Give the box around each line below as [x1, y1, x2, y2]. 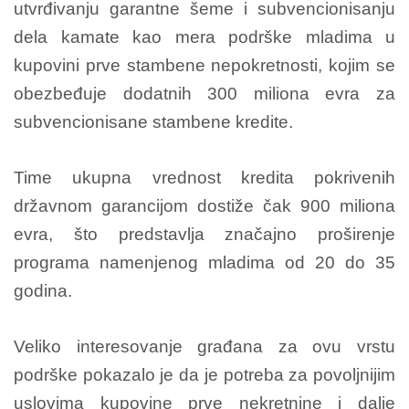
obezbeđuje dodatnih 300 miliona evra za [14, 84, 395, 103]
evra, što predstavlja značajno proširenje [14, 225, 395, 244]
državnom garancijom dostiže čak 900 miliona [14, 196, 395, 215]
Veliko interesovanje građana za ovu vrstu [14, 337, 395, 356]
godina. [14, 281, 72, 300]
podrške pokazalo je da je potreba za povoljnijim [14, 365, 395, 384]
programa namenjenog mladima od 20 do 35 [14, 253, 395, 272]
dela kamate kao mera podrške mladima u [14, 27, 395, 47]
